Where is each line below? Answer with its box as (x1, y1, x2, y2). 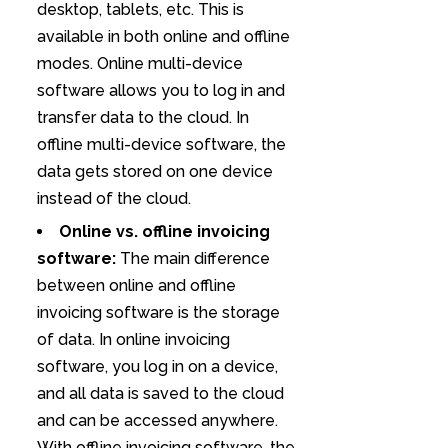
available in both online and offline (36, 26, 290, 46)
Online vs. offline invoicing (58, 221, 270, 241)
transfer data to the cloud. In (36, 107, 249, 127)
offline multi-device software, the (36, 134, 286, 154)
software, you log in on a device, (36, 356, 278, 376)
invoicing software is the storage (36, 302, 280, 322)
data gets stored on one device (36, 161, 273, 181)
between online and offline (36, 275, 236, 295)
